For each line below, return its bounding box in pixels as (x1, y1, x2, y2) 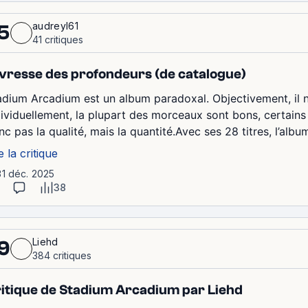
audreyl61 (32, 20, 78, 32)
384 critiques (32, 250, 91, 261)
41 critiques (32, 34, 83, 45)
